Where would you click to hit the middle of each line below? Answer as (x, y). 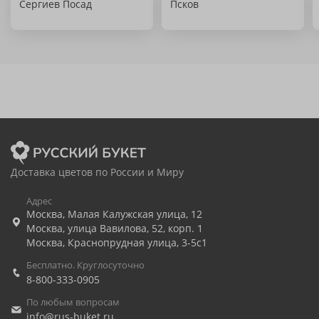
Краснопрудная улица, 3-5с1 (137, 242)
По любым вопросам (73, 302)
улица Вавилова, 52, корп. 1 (135, 228)
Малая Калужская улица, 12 (135, 214)
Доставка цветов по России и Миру (97, 172)
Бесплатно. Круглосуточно (85, 265)
